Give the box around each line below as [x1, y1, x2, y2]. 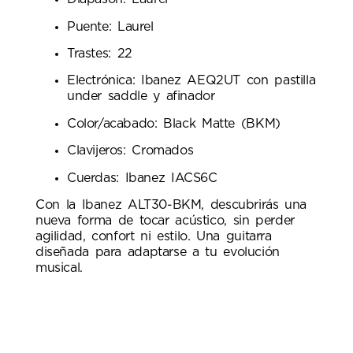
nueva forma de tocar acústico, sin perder [35, 214, 295, 227]
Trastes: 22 [67, 46, 132, 60]
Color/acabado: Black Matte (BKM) [67, 117, 281, 130]
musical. [35, 261, 83, 274]
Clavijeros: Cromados [67, 144, 194, 158]
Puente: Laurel [67, 20, 154, 33]
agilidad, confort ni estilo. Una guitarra [35, 229, 272, 243]
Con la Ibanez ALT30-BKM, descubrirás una [35, 198, 307, 211]
